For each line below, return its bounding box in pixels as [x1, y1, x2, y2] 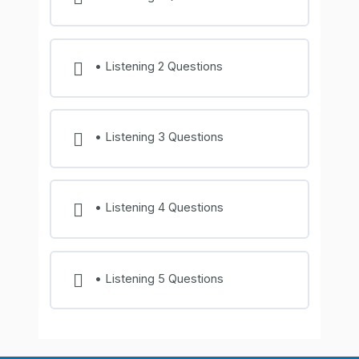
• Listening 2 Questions [94, 59, 223, 74]
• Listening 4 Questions [94, 200, 224, 216]
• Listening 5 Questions [94, 271, 224, 286]
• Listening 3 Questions [94, 130, 224, 145]
